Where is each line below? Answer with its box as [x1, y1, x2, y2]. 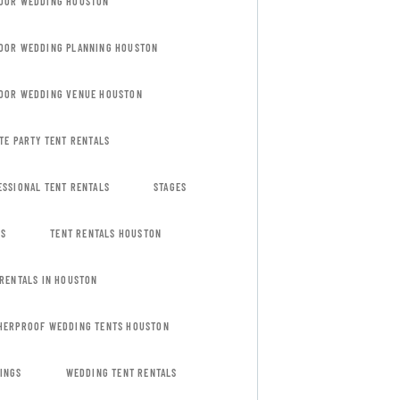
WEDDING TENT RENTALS [65, 366, 178, 379]
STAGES [153, 180, 187, 193]
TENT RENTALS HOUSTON [50, 227, 162, 239]
